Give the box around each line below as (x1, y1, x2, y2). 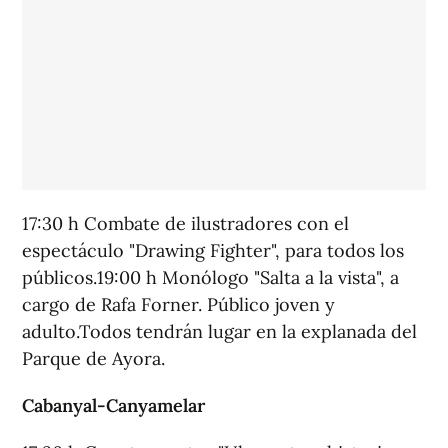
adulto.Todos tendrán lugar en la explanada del (22, 320, 417, 343)
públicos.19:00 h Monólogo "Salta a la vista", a (22, 266, 399, 289)
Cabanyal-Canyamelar (22, 394, 205, 417)
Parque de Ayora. (22, 347, 165, 370)
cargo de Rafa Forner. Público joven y (22, 293, 335, 316)
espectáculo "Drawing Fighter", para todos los (22, 239, 404, 262)
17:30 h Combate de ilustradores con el (22, 212, 349, 235)
